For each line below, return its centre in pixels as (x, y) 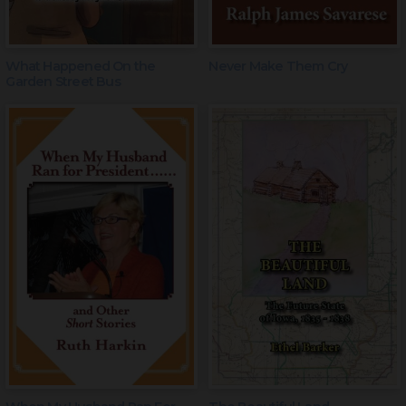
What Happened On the (81, 67)
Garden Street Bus (63, 82)
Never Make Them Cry (278, 67)
